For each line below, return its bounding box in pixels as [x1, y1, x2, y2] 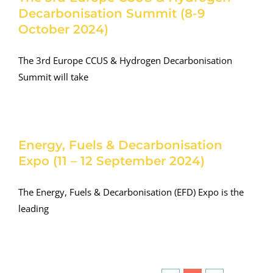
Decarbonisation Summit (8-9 [18, 6, 205, 21]
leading [18, 202, 49, 215]
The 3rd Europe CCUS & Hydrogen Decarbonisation [18, 54, 232, 67]
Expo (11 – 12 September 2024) [18, 154, 205, 169]
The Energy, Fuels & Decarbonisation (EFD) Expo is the [18, 186, 244, 199]
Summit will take [18, 71, 88, 83]
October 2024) [18, 22, 108, 37]
